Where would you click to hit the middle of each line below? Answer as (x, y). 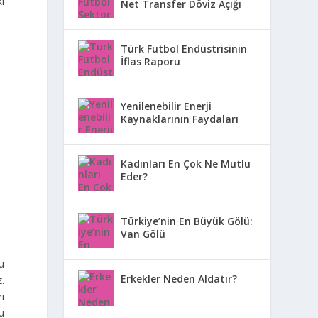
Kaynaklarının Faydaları (180, 119)
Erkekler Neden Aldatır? (179, 278)
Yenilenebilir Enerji (166, 106)
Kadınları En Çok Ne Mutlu (186, 163)
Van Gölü (143, 234)
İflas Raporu (151, 61)
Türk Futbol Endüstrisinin (184, 48)
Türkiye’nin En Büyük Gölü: (187, 221)
